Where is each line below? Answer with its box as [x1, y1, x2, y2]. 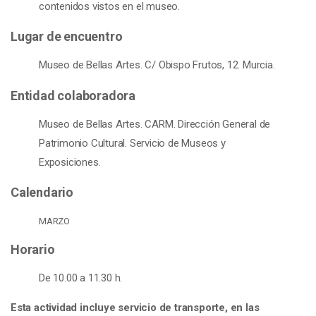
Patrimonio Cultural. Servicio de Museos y [39, 136, 226, 150]
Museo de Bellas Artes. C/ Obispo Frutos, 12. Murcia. [39, 59, 275, 71]
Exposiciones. [39, 155, 101, 169]
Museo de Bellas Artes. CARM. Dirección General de [39, 117, 271, 130]
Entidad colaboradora [11, 87, 135, 103]
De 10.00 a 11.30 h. [39, 271, 123, 284]
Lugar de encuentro [11, 29, 123, 44]
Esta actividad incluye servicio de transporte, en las [11, 300, 260, 314]
